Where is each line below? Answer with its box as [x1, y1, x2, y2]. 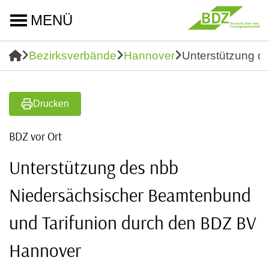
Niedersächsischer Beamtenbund [9, 183, 251, 207]
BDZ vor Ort [9, 129, 62, 144]
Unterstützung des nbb [9, 156, 178, 179]
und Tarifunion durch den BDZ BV [9, 211, 256, 234]
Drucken [33, 98, 69, 109]
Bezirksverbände [29, 49, 116, 62]
